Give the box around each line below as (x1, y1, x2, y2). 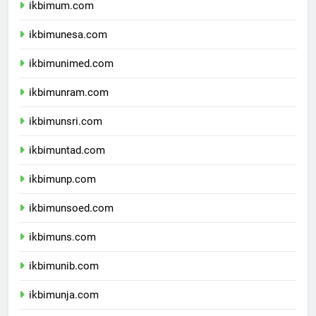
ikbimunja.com (29, 300, 99, 314)
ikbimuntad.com (29, 156, 105, 169)
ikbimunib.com (29, 272, 99, 285)
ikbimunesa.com (29, 40, 107, 54)
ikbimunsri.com (29, 127, 102, 140)
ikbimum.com (29, 11, 94, 25)
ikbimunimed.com (29, 69, 114, 83)
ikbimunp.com (29, 185, 96, 198)
